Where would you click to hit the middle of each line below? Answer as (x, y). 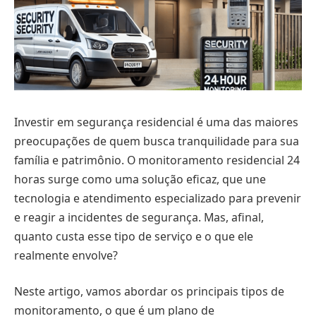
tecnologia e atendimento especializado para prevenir (158, 198)
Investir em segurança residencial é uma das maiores (156, 122)
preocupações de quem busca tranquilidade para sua (157, 141)
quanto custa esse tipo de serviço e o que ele (134, 236)
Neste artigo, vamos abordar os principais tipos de (149, 292)
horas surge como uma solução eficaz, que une (140, 179)
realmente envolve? (66, 255)
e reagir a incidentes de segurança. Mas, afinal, (139, 217)
